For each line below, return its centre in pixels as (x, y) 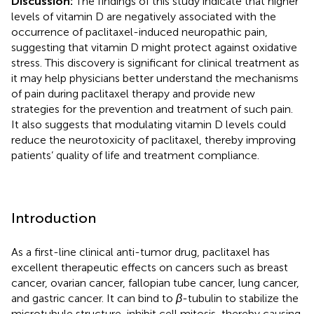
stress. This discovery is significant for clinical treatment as (155, 62)
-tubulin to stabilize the (240, 298)
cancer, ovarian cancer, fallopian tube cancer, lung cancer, (155, 282)
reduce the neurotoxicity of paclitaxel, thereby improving (153, 139)
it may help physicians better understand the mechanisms (155, 78)
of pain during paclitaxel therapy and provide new (133, 93)
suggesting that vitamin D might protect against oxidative (154, 47)
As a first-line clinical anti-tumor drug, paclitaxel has (141, 252)
